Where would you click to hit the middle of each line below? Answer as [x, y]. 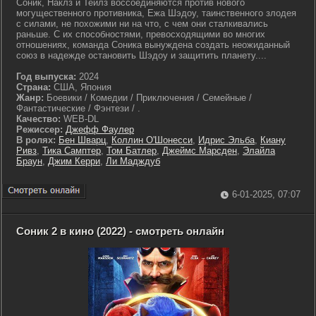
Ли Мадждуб [133, 161]
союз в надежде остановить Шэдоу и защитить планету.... [141, 55]
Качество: [38, 119]
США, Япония [81, 87]
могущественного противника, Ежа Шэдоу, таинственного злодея [156, 13]
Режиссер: [41, 129]
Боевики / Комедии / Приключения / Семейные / [148, 98]
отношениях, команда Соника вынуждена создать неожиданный [153, 45]
